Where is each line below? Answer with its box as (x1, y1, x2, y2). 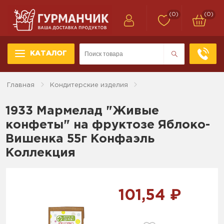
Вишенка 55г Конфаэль (5, 133, 155, 144)
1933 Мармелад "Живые (5, 105, 159, 116)
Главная (7, 82, 35, 88)
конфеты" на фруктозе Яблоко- (5, 119, 210, 130)
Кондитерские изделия (50, 82, 128, 88)
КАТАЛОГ (30, 50, 67, 57)
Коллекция (5, 147, 76, 158)
